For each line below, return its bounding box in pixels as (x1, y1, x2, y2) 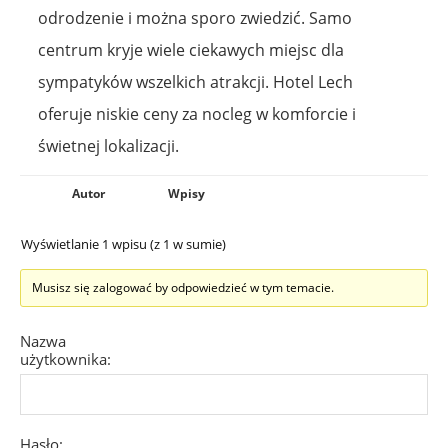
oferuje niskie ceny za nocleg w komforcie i (38, 102, 356, 125)
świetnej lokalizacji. (38, 134, 179, 157)
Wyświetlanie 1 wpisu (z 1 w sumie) (21, 234, 226, 253)
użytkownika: (20, 348, 111, 369)
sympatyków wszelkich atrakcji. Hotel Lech (38, 70, 353, 93)
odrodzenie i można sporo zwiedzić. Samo (38, 6, 352, 29)
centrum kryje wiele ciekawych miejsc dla (38, 38, 344, 61)
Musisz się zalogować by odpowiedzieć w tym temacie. (32, 278, 334, 296)
